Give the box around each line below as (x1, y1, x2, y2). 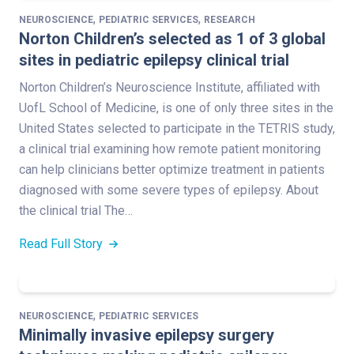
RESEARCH (204, 13, 255, 25)
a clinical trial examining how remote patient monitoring (19, 141, 321, 156)
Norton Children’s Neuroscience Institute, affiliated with (19, 79, 320, 95)
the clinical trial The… (19, 202, 133, 218)
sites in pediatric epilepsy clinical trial (19, 50, 289, 70)
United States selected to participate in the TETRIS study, (19, 120, 335, 136)
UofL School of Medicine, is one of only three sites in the (19, 100, 333, 115)
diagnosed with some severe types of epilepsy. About (19, 182, 318, 198)
